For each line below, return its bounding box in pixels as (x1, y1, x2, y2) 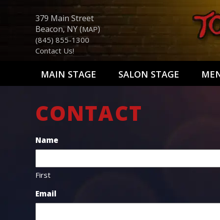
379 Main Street (35, 13, 94, 24)
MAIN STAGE (41, 68, 96, 80)
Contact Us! (35, 46, 74, 55)
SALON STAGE (118, 68, 179, 80)
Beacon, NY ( (35, 24, 82, 34)
